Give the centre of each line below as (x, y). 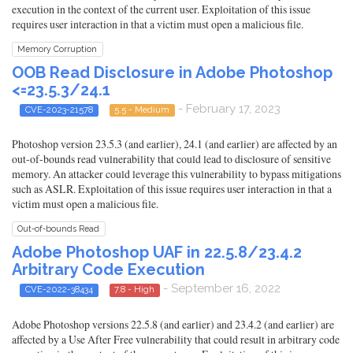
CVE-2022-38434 (59, 290)
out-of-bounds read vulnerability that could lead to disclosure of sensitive (171, 159)
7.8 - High (135, 290)
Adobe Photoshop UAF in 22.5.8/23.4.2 (157, 253)
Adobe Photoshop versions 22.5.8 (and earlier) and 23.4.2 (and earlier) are (173, 324)
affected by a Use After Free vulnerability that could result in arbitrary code (176, 339)
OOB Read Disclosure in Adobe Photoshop (172, 72)
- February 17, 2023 (228, 108)
